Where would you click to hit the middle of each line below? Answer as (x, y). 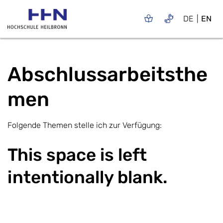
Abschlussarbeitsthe (108, 74)
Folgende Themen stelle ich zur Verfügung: (85, 125)
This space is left (77, 155)
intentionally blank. (87, 177)
